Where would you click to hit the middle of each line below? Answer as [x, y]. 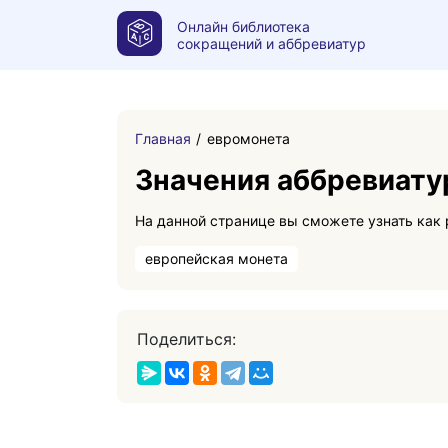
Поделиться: [186, 339]
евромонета [248, 138]
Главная [163, 138]
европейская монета [216, 258]
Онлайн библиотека [243, 26]
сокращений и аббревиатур [271, 43]
